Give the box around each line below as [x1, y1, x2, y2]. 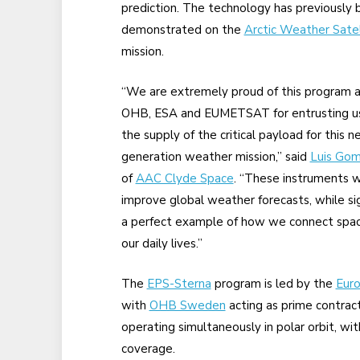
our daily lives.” [121, 235, 202, 252]
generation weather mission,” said [121, 149, 310, 166]
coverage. [121, 341, 175, 358]
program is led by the [211, 276, 336, 292]
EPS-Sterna [146, 276, 211, 292]
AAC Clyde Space [135, 170, 234, 187]
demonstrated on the [121, 22, 244, 38]
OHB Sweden [149, 297, 226, 314]
